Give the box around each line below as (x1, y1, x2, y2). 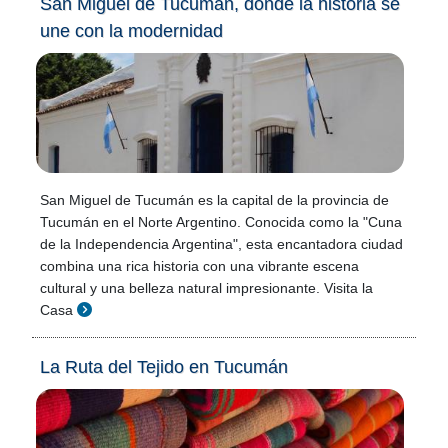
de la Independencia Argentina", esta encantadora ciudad (40, 236, 403, 252)
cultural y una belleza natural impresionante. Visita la (40, 280, 373, 296)
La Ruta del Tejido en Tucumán (40, 357, 288, 377)
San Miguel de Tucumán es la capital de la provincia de (40, 192, 389, 208)
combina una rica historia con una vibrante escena (40, 258, 359, 274)
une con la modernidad (40, 21, 223, 41)
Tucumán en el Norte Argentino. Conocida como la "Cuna (40, 214, 402, 230)
